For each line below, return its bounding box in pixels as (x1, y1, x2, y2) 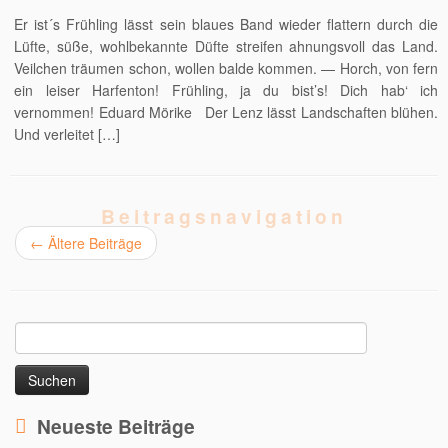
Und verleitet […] (14, 124, 121, 144)
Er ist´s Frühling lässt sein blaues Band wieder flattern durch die (14, 14, 438, 34)
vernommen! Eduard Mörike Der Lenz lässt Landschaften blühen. (14, 102, 438, 122)
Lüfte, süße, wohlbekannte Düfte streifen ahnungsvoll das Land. (14, 36, 438, 56)
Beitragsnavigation (101, 202, 347, 230)
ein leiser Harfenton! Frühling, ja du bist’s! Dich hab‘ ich (14, 80, 438, 100)
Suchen (14, 322, 62, 342)
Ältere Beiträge (44, 233, 142, 253)
